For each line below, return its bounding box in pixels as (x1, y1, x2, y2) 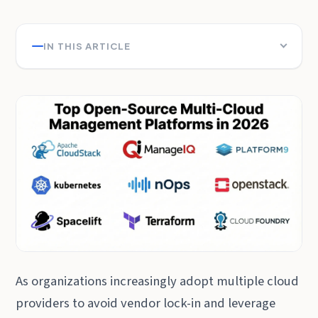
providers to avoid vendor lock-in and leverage (16, 293, 276, 312)
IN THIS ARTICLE (43, 40, 131, 52)
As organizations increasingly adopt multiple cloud (16, 271, 300, 290)
